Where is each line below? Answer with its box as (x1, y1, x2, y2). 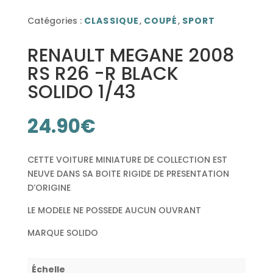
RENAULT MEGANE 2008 (27, 42, 234, 68)
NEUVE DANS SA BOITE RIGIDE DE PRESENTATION (27, 167, 229, 180)
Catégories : (27, 14, 84, 27)
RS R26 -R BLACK (27, 60, 179, 87)
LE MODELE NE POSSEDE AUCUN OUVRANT (27, 204, 201, 216)
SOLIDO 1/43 (27, 79, 136, 105)
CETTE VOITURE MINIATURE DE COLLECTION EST (27, 153, 227, 166)
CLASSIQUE (83, 14, 140, 27)
